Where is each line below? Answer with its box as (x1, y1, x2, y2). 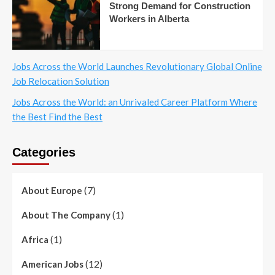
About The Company (21, 209, 110, 220)
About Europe (21, 184, 82, 196)
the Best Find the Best (12, 110, 103, 122)
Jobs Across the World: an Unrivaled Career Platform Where (12, 96, 257, 107)
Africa (21, 233, 48, 245)
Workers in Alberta (109, 13, 189, 24)
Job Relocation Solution (12, 75, 109, 87)
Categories (12, 145, 76, 159)
